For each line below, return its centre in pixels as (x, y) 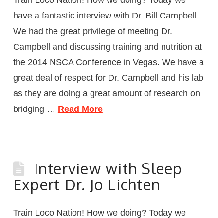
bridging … (35, 109)
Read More (80, 109)
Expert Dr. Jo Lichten (87, 184)
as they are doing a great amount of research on (106, 93)
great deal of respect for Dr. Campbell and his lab (108, 78)
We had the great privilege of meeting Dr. (92, 31)
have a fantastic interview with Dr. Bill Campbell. (106, 15)
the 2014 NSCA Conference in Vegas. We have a (108, 62)
